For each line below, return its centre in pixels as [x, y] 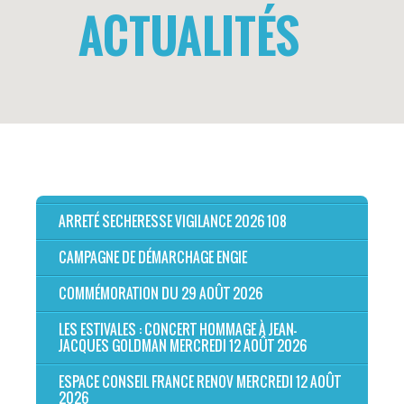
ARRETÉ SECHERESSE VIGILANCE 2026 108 [173, 221]
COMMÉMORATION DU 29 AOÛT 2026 [161, 294]
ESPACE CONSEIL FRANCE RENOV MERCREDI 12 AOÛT [200, 382]
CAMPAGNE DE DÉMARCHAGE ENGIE [153, 257]
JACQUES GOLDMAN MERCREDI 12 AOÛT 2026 [183, 346]
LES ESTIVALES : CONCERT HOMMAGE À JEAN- [178, 330]
